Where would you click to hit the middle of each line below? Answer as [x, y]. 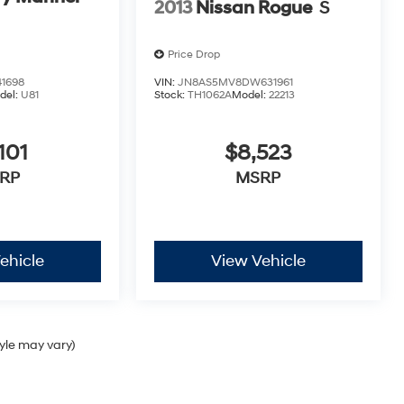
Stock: [171, 95]
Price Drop [194, 54]
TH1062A [210, 95]
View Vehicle [258, 261]
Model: [251, 95]
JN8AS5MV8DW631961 [236, 82]
